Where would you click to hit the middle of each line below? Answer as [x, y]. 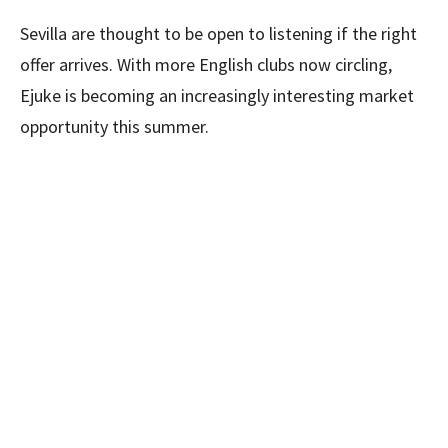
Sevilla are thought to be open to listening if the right [218, 33]
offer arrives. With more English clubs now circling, [206, 64]
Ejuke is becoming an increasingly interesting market [217, 95]
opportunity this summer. [114, 126]
